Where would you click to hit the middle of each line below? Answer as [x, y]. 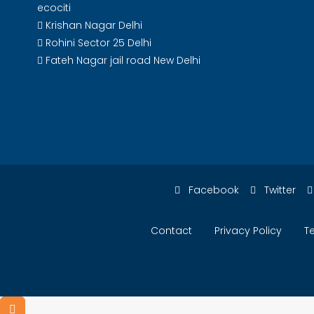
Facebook [212, 190]
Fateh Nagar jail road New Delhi [122, 60]
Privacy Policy [248, 231]
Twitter [279, 190]
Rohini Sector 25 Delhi [97, 43]
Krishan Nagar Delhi [93, 25]
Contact [171, 231]
